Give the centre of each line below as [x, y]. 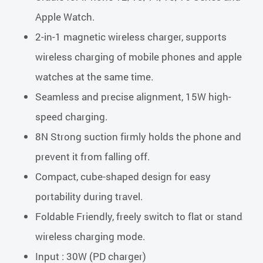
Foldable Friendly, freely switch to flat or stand [139, 216]
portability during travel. [89, 196]
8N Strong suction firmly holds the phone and [138, 136]
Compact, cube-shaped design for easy [123, 176]
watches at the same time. [95, 77]
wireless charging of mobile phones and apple [139, 57]
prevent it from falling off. [93, 156]
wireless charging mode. [90, 236]
